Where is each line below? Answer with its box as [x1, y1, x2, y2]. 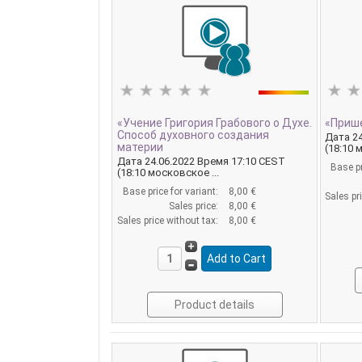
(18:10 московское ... [116, 166, 219, 179]
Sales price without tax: [116, 214, 221, 226]
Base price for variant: [122, 185, 221, 197]
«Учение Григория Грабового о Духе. [116, 116, 312, 129]
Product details [175, 298, 255, 312]
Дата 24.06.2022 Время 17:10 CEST [116, 154, 285, 167]
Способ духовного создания [116, 128, 269, 141]
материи [116, 140, 163, 154]
